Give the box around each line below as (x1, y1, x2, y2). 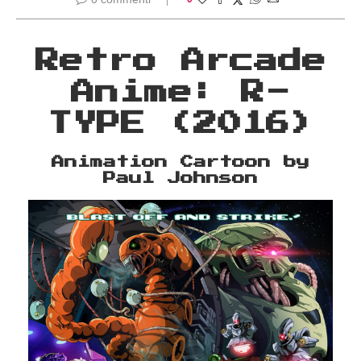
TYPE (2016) (47, 112, 314, 137)
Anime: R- (71, 81, 290, 106)
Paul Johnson (103, 172, 258, 185)
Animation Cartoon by (52, 156, 309, 169)
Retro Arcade (35, 49, 326, 74)
